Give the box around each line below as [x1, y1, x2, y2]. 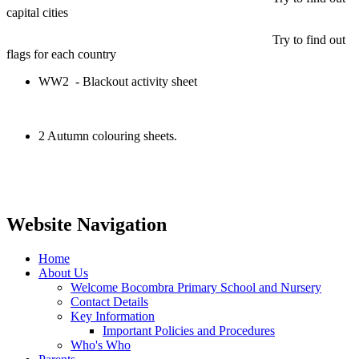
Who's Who [71, 337, 131, 352]
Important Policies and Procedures [103, 323, 275, 337]
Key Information [71, 309, 155, 323]
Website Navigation [6, 213, 167, 235]
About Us [38, 265, 88, 280]
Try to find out [6, 32, 345, 46]
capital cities [6, 5, 68, 19]
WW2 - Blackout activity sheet [38, 74, 197, 88]
